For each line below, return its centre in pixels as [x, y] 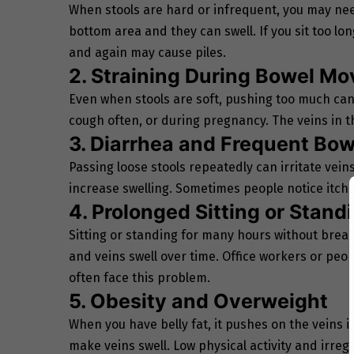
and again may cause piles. [147, 52]
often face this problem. [139, 277]
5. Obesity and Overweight [198, 301]
